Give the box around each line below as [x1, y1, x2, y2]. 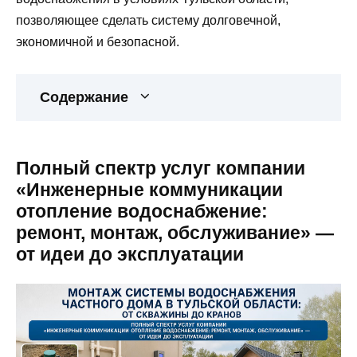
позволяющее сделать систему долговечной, [16, 13, 280, 27]
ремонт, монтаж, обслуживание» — [16, 222, 334, 243]
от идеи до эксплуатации [16, 243, 244, 265]
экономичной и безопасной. [16, 34, 179, 49]
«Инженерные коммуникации [16, 178, 283, 200]
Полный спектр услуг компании [16, 157, 305, 178]
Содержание [40, 88, 128, 105]
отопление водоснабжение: [16, 200, 268, 222]
